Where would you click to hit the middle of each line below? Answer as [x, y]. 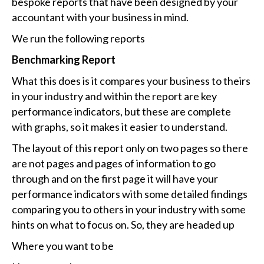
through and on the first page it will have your [115, 179]
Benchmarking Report [64, 60]
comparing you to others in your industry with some [129, 209]
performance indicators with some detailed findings [130, 194]
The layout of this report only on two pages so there [130, 148]
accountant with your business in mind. [100, 17]
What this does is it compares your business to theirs [131, 81]
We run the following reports [78, 39]
